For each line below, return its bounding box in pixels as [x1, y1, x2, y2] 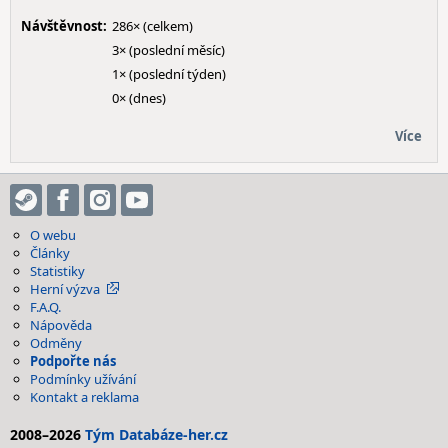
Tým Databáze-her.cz [85, 425, 228, 444]
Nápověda [30, 316, 92, 334]
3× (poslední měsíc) [112, 41, 225, 59]
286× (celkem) [112, 17, 193, 35]
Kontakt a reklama [30, 388, 139, 406]
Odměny [30, 334, 82, 352]
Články [30, 244, 70, 262]
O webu [30, 226, 76, 244]
